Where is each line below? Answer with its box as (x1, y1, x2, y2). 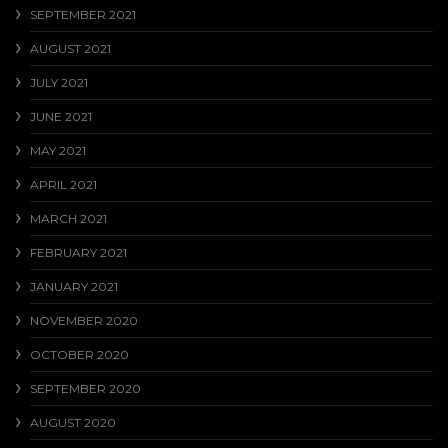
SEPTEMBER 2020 (30, 381, 141, 397)
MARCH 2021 (30, 211, 107, 227)
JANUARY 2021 (30, 279, 118, 295)
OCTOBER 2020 (30, 347, 129, 363)
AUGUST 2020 (30, 415, 116, 431)
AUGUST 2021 (30, 41, 111, 57)
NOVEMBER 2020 (30, 313, 138, 329)
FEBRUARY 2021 (30, 245, 127, 261)
